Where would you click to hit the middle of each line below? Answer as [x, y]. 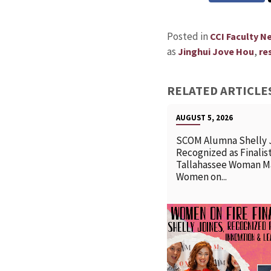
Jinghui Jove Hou [216, 52]
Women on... [201, 177]
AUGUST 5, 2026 [204, 118]
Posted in [188, 37]
